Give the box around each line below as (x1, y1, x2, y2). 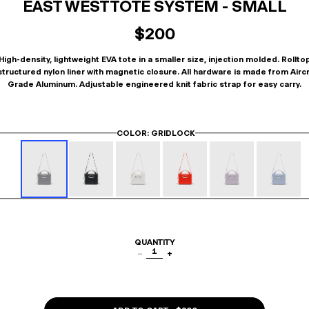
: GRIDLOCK (147, 128, 195, 138)
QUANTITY (134, 237, 175, 247)
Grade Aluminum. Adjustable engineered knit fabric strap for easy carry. (8, 79, 301, 89)
